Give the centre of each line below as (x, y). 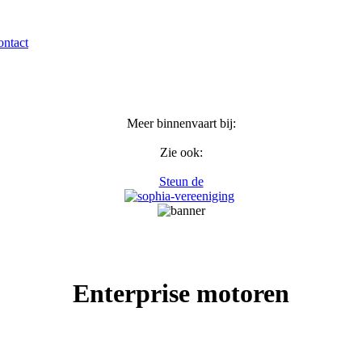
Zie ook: (181, 152)
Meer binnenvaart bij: (181, 123)
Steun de (181, 181)
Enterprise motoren (181, 294)
